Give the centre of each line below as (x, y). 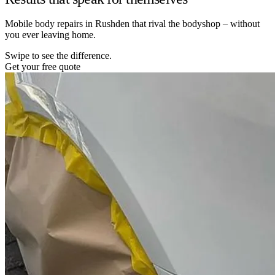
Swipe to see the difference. (58, 55)
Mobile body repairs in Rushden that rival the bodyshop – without (132, 23)
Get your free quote (43, 66)
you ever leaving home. (50, 34)
